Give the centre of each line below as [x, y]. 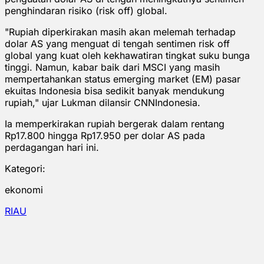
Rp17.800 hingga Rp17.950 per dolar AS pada [105, 135]
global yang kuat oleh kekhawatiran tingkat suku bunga [127, 55]
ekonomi [24, 189]
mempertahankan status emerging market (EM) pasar [123, 79]
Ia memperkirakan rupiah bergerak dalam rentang [115, 123]
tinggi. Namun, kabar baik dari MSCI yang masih [112, 67]
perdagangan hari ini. [52, 147]
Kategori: [25, 168]
